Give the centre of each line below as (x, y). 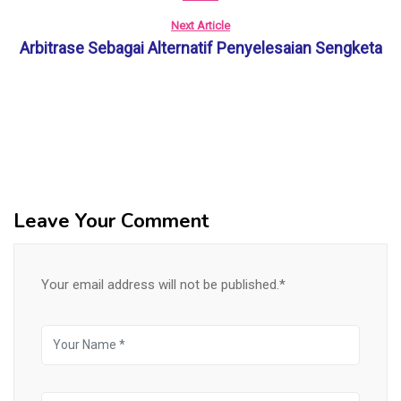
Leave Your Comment (111, 221)
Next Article (200, 26)
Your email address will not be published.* (163, 285)
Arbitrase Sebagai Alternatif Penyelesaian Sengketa (200, 48)
